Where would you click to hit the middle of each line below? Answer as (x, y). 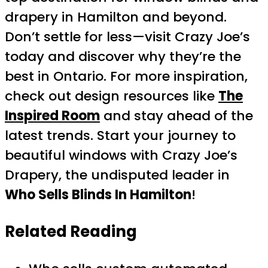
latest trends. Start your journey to (120, 136)
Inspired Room (52, 116)
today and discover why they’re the (123, 57)
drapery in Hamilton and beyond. (116, 17)
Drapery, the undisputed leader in (117, 175)
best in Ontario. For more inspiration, (126, 77)
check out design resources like (112, 96)
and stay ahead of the (176, 116)
